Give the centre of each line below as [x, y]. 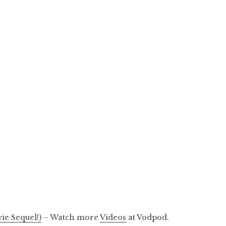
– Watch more [71, 217]
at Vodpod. [148, 217]
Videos [113, 217]
